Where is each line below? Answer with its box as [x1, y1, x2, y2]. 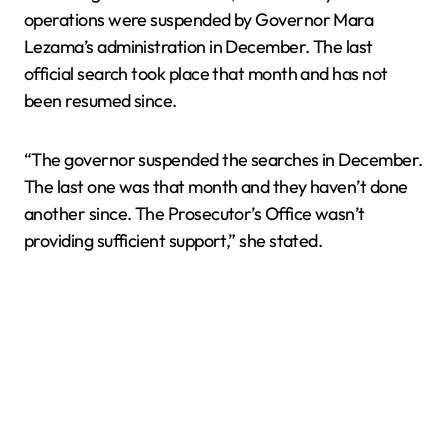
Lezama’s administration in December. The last [24, 35, 373, 58]
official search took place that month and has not [24, 62, 388, 85]
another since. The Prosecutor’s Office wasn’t [24, 202, 365, 225]
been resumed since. [24, 89, 177, 112]
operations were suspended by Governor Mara [24, 8, 374, 31]
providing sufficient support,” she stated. [24, 229, 323, 252]
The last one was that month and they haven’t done [24, 175, 408, 198]
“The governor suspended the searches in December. [24, 148, 423, 171]
